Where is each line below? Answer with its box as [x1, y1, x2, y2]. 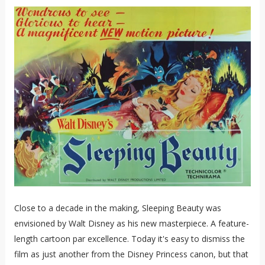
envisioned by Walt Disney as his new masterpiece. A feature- [14, 217, 249, 229]
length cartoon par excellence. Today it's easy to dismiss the [14, 232, 245, 244]
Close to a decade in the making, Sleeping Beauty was [14, 202, 221, 214]
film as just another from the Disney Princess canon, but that [14, 248, 248, 260]
